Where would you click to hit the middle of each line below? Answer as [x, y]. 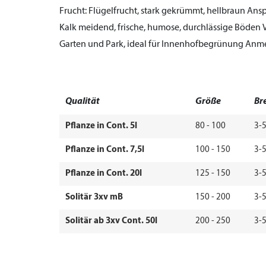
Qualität [83, 102]
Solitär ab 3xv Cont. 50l [111, 221]
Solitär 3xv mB [94, 197]
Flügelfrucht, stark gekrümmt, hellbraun [167, 11]
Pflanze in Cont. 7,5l [105, 150]
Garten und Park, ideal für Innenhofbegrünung [152, 45]
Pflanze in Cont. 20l [104, 174]
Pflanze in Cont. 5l [101, 126]
